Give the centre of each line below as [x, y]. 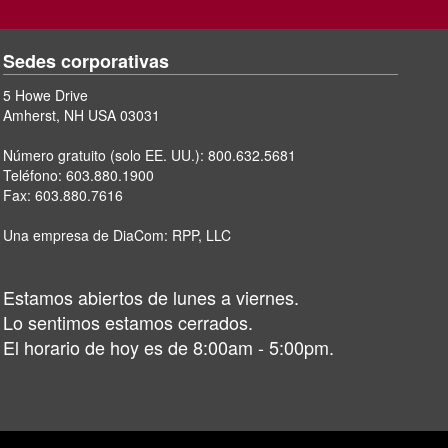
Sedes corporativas [86, 61]
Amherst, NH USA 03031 [82, 115]
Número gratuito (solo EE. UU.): [106, 155]
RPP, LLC [202, 235]
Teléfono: [35, 175]
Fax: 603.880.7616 [63, 195]
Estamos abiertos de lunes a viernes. [151, 297]
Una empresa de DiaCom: [88, 235]
